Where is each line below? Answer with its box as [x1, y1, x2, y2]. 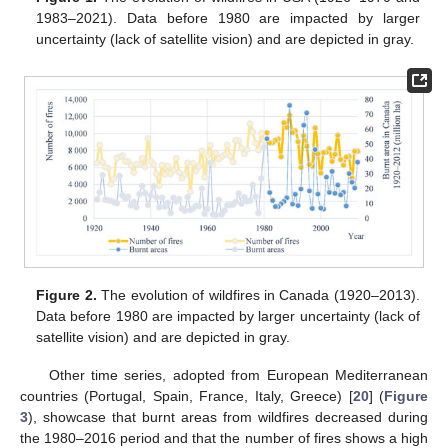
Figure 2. [36, 287, 97, 304]
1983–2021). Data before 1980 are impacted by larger [36, 10, 420, 27]
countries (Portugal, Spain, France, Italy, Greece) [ [20, 388, 353, 405]
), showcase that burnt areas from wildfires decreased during [28, 409, 428, 426]
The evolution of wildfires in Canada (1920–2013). [96, 287, 420, 304]
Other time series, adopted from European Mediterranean [48, 367, 428, 384]
